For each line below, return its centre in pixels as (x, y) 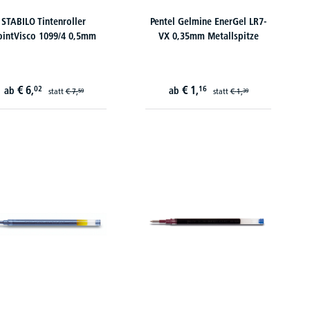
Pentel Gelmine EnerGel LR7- (208, 21)
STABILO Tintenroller (44, 21)
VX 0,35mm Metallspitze (208, 36)
